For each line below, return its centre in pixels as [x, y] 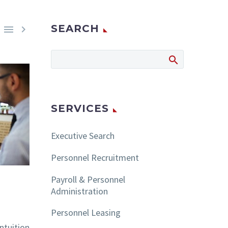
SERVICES [80, 108]
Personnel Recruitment [95, 157]
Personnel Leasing [86, 213]
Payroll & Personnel [88, 179]
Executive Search [83, 136]
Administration [79, 191]
